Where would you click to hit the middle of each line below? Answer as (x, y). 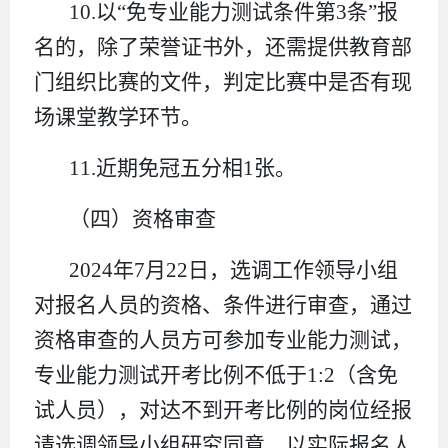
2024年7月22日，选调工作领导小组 (234, 269)
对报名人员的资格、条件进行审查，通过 (223, 304)
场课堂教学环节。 (118, 116)
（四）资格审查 (143, 218)
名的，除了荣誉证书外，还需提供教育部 (223, 46)
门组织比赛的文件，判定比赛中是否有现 (223, 81)
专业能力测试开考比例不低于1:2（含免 (216, 374)
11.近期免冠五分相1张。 (183, 167)
